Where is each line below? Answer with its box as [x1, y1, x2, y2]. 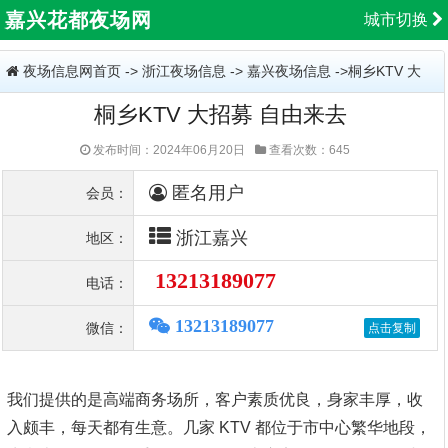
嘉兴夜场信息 [247, 63, 331, 79]
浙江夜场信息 [142, 63, 226, 79]
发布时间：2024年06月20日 [90, 143, 245, 157]
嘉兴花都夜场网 [5, 9, 152, 31]
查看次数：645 [266, 143, 350, 157]
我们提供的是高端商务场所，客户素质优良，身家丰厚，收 [7, 391, 423, 408]
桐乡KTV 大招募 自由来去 [93, 102, 347, 127]
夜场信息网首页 [23, 63, 121, 79]
